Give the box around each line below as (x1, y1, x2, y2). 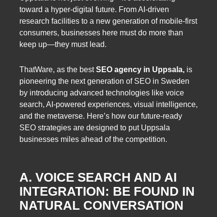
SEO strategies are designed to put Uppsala (19, 123, 170, 132)
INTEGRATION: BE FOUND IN (19, 184, 195, 199)
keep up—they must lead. (19, 40, 107, 49)
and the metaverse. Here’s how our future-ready (19, 111, 182, 120)
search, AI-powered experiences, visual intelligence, (19, 100, 198, 108)
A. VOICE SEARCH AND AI (19, 170, 177, 185)
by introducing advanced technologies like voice (19, 88, 184, 97)
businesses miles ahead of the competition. (19, 135, 167, 143)
